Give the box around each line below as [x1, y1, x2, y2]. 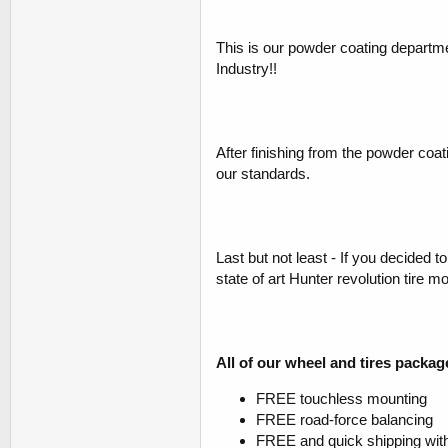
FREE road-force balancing [256, 411, 433, 429]
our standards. [216, 165, 310, 183]
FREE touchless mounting [256, 390, 427, 408]
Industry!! [216, 60, 277, 78]
